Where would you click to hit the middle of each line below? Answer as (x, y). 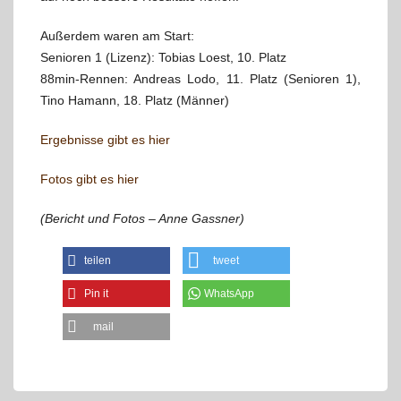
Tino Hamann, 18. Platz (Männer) (135, 100)
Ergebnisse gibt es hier (105, 140)
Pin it (96, 294)
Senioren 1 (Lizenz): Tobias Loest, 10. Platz (163, 57)
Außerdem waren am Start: (117, 36)
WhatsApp (229, 294)
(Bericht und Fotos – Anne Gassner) (142, 218)
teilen (98, 260)
